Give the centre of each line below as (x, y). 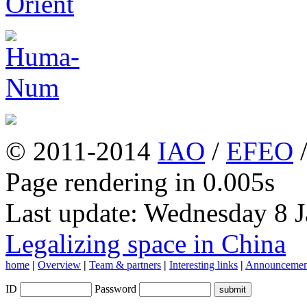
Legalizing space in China (146, 243)
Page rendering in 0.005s (147, 182)
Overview (59, 265)
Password (115, 288)
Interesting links (204, 265)
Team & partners (125, 265)
